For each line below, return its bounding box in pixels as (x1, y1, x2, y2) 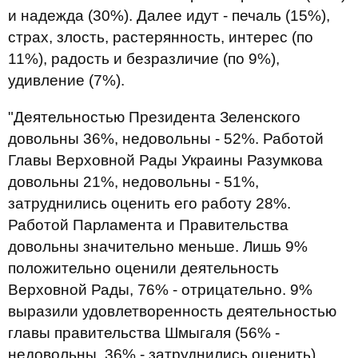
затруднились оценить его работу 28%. (8, 195, 291, 212)
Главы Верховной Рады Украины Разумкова (8, 152, 323, 169)
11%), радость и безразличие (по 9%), (8, 50, 280, 67)
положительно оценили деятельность (8, 260, 279, 276)
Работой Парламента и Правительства (8, 217, 288, 233)
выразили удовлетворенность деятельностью (8, 303, 336, 320)
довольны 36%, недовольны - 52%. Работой (8, 130, 324, 147)
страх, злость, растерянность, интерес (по (8, 29, 313, 46)
